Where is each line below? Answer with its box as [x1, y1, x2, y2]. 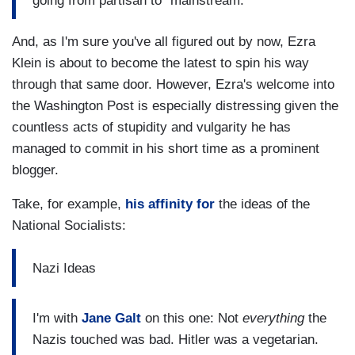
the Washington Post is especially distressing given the [12, 98, 338, 114]
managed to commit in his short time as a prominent [12, 141, 319, 157]
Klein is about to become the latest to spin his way [12, 55, 309, 71]
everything [242, 310, 304, 326]
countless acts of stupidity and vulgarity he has [12, 120, 291, 136]
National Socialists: [12, 218, 126, 234]
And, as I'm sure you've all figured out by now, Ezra [12, 34, 315, 50]
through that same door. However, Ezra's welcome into [12, 77, 334, 93]
